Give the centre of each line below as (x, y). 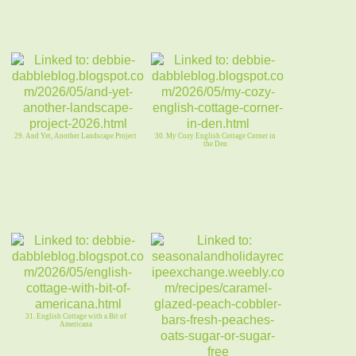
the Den (215, 144)
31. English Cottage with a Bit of (75, 317)
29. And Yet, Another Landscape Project (75, 136)
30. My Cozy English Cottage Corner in (215, 136)
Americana (75, 325)
